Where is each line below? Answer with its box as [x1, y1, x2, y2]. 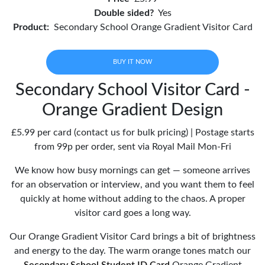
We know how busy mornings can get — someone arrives [15, 165, 250, 175]
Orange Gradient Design [42, 101, 223, 119]
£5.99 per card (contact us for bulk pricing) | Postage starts [11, 127, 254, 137]
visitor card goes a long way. [74, 208, 191, 218]
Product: [12, 22, 49, 32]
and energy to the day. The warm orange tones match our [14, 245, 251, 256]
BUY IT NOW [113, 58, 152, 65]
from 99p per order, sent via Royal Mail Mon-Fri [34, 141, 231, 151]
